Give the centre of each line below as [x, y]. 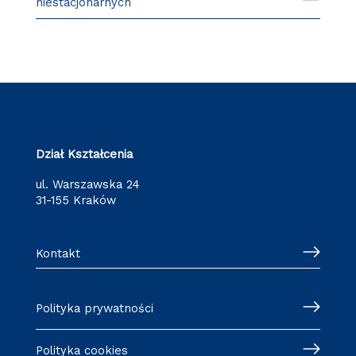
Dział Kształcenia [84, 155]
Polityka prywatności [94, 308]
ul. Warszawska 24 [87, 185]
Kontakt [58, 253]
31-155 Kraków [75, 201]
